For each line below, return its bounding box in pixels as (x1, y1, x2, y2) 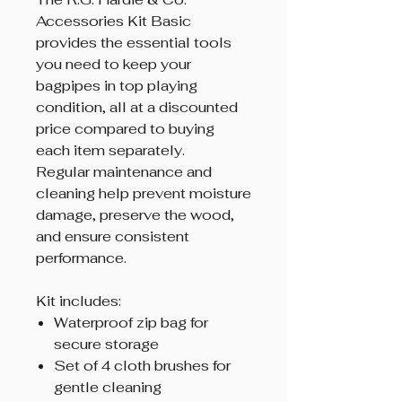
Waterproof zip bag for (54, 313, 208, 333)
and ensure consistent (36, 227, 189, 247)
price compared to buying (36, 119, 214, 139)
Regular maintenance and (36, 162, 212, 182)
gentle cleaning (54, 378, 162, 398)
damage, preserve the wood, (36, 205, 234, 225)
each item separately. (36, 141, 185, 161)
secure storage (54, 335, 159, 354)
